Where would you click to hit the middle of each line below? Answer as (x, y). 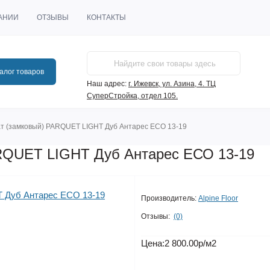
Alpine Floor (218, 198)
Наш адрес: (107, 84)
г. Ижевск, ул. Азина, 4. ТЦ (172, 84)
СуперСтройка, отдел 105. (132, 96)
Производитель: (169, 198)
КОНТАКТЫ (106, 17)
